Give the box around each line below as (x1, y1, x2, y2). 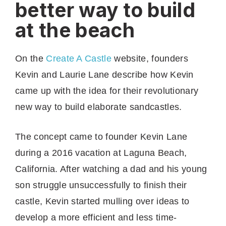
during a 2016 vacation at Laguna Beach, (15, 147, 187, 158)
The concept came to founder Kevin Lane (15, 131, 188, 142)
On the (15, 53, 46, 64)
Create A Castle (46, 53, 112, 64)
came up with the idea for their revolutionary (15, 85, 199, 96)
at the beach (15, 18, 135, 42)
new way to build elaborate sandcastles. (15, 101, 182, 112)
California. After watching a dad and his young (15, 163, 207, 174)
